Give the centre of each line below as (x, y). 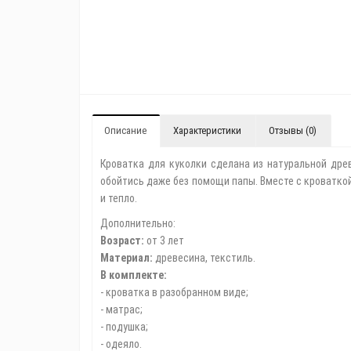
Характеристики (207, 130)
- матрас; (121, 309)
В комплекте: (134, 275)
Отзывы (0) (293, 130)
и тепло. (119, 198)
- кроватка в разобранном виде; (174, 292)
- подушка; (124, 327)
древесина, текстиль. (204, 258)
